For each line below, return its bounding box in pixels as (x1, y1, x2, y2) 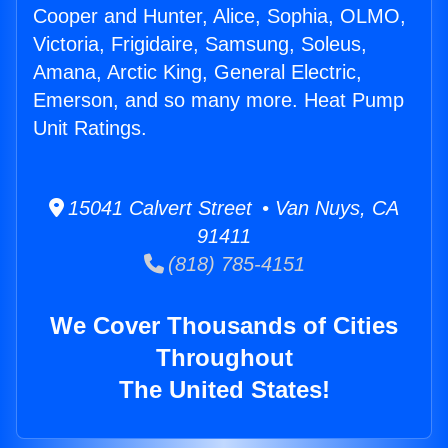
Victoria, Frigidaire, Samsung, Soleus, (33, 33, 367, 56)
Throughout (155, 344, 293, 372)
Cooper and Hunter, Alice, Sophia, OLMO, (33, 5, 406, 28)
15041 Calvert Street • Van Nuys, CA (64, 197, 399, 220)
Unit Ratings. (33, 117, 147, 140)
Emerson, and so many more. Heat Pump (33, 89, 404, 112)
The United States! (118, 376, 330, 404)
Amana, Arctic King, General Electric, (33, 61, 362, 84)
